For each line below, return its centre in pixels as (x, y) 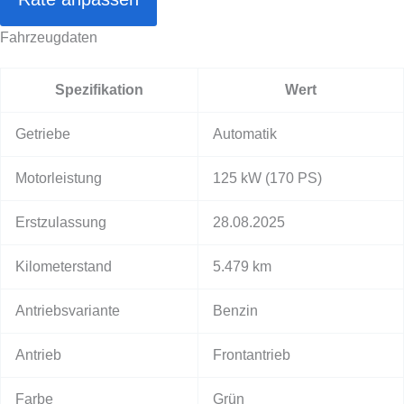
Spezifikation (99, 89)
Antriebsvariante (68, 310)
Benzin (235, 310)
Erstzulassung (61, 222)
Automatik (245, 133)
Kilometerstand (64, 266)
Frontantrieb (252, 354)
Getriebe (43, 133)
